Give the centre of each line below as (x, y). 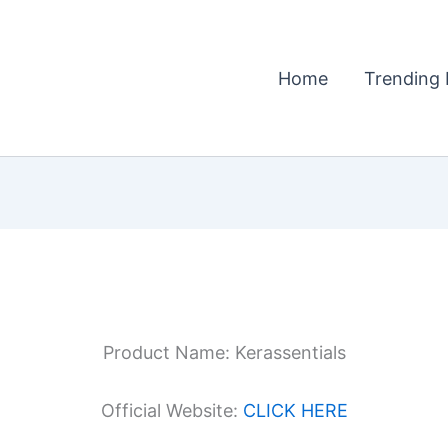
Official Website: (171, 410)
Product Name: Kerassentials (224, 352)
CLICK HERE (295, 410)
